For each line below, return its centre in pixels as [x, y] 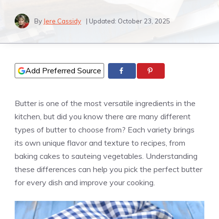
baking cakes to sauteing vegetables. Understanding [106, 156]
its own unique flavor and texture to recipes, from [100, 143]
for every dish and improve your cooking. [85, 183]
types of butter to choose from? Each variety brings [105, 130]
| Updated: [102, 21]
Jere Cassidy [62, 21]
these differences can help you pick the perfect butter [109, 169]
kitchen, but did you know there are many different [103, 117]
